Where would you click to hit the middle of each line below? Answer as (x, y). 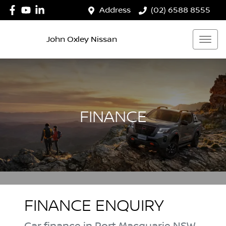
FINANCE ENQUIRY (94, 206)
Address (115, 10)
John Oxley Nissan (82, 39)
